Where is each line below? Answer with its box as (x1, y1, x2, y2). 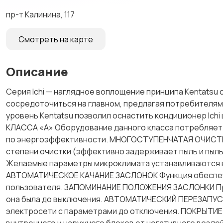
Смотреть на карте (18, 33, 93, 45)
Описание (6, 63, 68, 80)
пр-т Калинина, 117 (6, 9, 75, 20)
